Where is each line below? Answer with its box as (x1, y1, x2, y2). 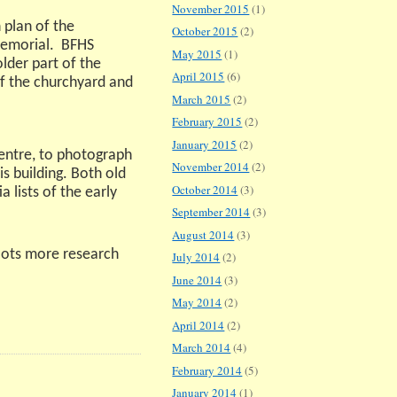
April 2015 (172, 68, 225, 85)
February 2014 (172, 362, 243, 378)
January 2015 (172, 136, 237, 152)
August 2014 (172, 226, 235, 243)
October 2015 (172, 23, 238, 40)
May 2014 (172, 294, 222, 311)
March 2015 (172, 90, 231, 107)
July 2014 (172, 249, 221, 266)
